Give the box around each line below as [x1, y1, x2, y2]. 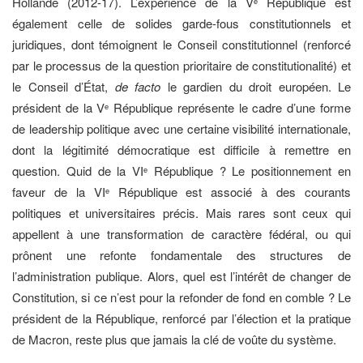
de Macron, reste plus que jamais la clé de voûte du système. [12, 330, 336, 348]
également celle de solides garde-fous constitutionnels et [12, 14, 351, 32]
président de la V [12, 98, 105, 116]
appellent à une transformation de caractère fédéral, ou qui [12, 224, 351, 242]
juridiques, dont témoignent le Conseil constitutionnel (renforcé [12, 35, 351, 53]
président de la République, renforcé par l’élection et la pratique [12, 309, 351, 327]
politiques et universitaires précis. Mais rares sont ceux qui [12, 203, 351, 221]
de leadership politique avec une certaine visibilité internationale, [12, 119, 351, 137]
